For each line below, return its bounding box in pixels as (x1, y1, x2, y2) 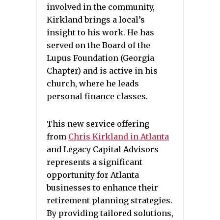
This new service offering (47, 119, 149, 129)
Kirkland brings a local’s (47, 15, 145, 25)
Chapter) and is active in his (47, 66, 158, 76)
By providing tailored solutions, (47, 208, 173, 218)
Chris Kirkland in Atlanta (68, 132, 169, 141)
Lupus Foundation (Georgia (47, 53, 154, 63)
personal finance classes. (47, 91, 148, 101)
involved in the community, (47, 2, 155, 12)
